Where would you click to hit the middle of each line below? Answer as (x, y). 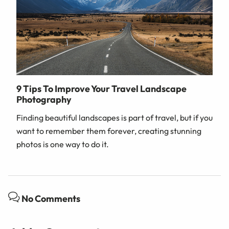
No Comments (50, 198)
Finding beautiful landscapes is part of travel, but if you (114, 117)
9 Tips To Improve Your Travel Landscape (101, 88)
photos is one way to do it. (63, 144)
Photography (44, 99)
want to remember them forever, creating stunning (109, 131)
